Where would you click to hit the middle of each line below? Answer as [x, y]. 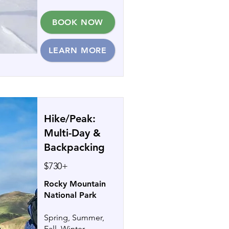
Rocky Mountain [75, 184]
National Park [70, 195]
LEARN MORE [78, 50]
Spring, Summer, [74, 217]
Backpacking [74, 147]
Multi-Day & [72, 133]
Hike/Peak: [70, 119]
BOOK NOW [78, 22]
